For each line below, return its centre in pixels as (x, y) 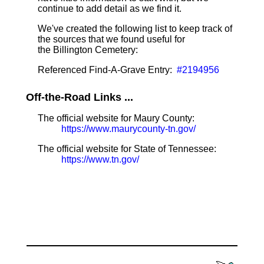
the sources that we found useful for (111, 39)
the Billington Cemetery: (88, 50)
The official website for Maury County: (116, 118)
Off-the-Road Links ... (80, 97)
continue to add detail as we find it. (110, 9)
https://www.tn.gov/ (100, 159)
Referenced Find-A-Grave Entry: (106, 70)
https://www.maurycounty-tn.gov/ (128, 129)
